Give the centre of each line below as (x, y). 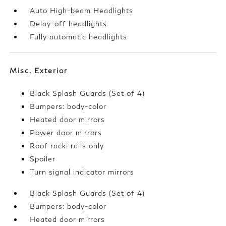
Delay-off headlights (69, 24)
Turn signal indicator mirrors (82, 172)
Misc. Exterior (39, 71)
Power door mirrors (66, 133)
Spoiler (43, 159)
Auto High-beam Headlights (82, 11)
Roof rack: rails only (67, 146)
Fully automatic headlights (79, 37)
